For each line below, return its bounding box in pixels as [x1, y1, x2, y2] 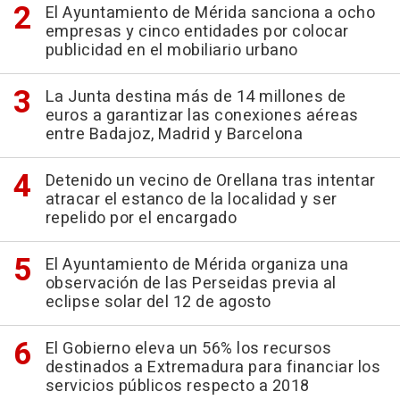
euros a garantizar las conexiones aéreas [45, 104, 359, 129]
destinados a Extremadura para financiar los [45, 355, 380, 380]
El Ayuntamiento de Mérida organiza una [45, 253, 349, 278]
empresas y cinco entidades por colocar [45, 20, 349, 45]
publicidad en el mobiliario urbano [45, 38, 298, 63]
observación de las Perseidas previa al [45, 271, 337, 296]
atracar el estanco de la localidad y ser [45, 187, 337, 212]
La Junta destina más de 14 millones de [45, 85, 346, 110]
